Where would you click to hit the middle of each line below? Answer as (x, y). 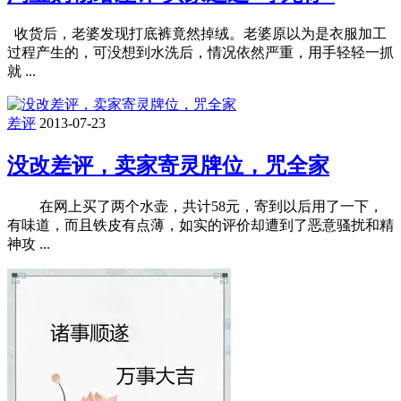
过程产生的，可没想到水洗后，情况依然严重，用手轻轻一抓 (200, 53)
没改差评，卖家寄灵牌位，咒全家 (168, 166)
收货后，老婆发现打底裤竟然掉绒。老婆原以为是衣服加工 (197, 34)
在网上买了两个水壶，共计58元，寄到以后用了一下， (195, 207)
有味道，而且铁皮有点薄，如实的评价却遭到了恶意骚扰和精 (200, 226)
